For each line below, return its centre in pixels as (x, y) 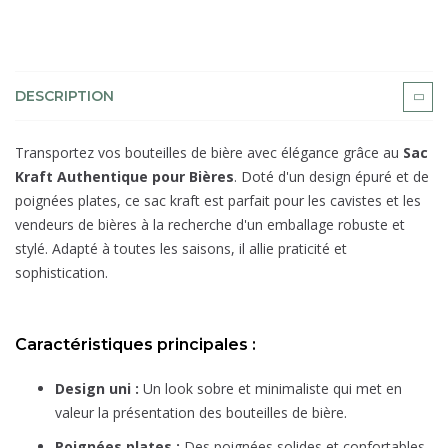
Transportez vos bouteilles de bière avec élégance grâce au (209, 153)
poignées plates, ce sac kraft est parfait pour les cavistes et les (218, 201)
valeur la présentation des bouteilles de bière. (201, 413)
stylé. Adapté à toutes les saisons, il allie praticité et (181, 249)
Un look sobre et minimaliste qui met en (270, 389)
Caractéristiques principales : (135, 345)
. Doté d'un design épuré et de (331, 177)
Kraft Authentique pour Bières (124, 177)
